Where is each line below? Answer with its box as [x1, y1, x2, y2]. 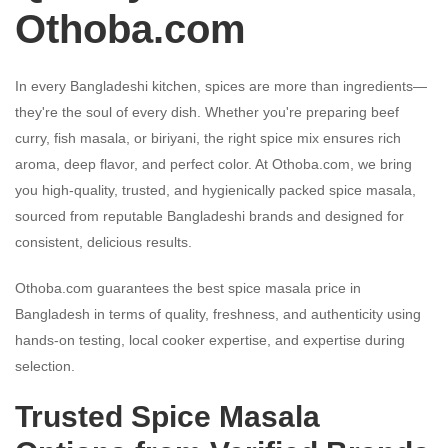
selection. [15, 357, 75, 374]
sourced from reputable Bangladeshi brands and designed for [15, 207, 404, 224]
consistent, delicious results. [15, 233, 192, 250]
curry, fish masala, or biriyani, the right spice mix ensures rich [15, 129, 401, 146]
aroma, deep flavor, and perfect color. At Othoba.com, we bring [15, 155, 412, 172]
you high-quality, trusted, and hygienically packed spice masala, [15, 181, 416, 198]
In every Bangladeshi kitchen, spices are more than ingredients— [15, 77, 427, 94]
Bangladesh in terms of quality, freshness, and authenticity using [15, 305, 421, 322]
